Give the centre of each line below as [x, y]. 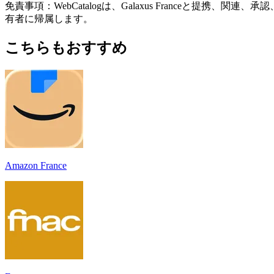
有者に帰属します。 [49, 18]
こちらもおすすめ [66, 47]
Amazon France [36, 165]
